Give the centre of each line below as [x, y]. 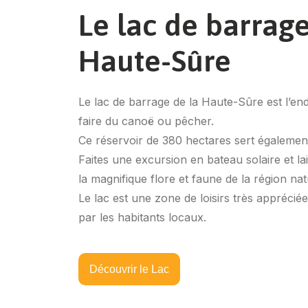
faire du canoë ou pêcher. [146, 121]
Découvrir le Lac [129, 269]
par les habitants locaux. [142, 217]
